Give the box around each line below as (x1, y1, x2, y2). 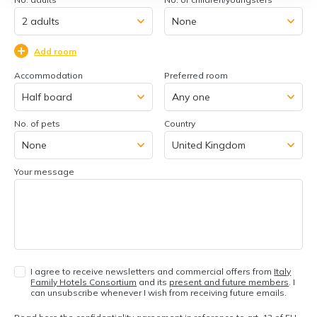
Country (164, 118, 196, 129)
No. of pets (14, 118, 61, 129)
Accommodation (14, 70, 83, 81)
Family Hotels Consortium (30, 277, 137, 287)
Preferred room (164, 70, 229, 81)
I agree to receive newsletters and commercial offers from (30, 266, 275, 277)
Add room (34, 46, 77, 57)
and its (137, 277, 170, 287)
